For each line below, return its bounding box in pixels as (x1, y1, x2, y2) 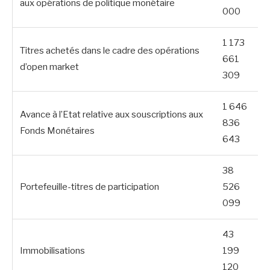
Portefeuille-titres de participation (20, 181, 159, 192)
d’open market (20, 61, 79, 72)
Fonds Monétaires (20, 125, 95, 136)
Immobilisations (20, 245, 85, 256)
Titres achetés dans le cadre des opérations (20, 45, 199, 56)
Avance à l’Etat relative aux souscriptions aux (20, 108, 203, 120)
